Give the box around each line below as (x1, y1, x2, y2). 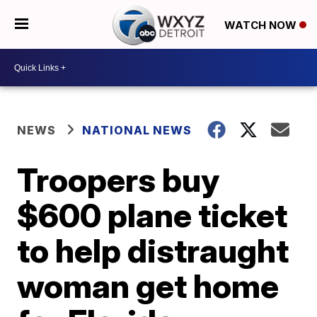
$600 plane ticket (17, 195, 288, 235)
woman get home (17, 266, 279, 306)
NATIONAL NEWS (82, 123, 192, 137)
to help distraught (17, 231, 289, 270)
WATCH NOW (224, 18, 299, 32)
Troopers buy (17, 160, 220, 200)
